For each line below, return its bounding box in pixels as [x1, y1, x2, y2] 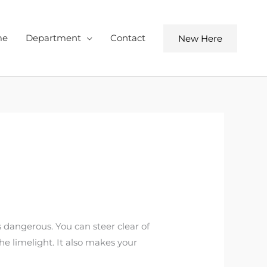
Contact [110, 32, 145, 44]
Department [26, 32, 81, 44]
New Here [178, 32, 222, 44]
